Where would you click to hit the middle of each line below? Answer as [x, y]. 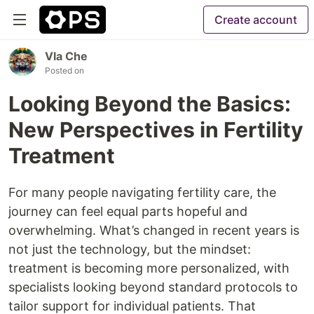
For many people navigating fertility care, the [142, 192]
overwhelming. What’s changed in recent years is [154, 230]
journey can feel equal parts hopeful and [128, 211]
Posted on [64, 70]
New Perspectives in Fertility [156, 130]
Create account [256, 20]
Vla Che [66, 56]
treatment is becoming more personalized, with [149, 268]
